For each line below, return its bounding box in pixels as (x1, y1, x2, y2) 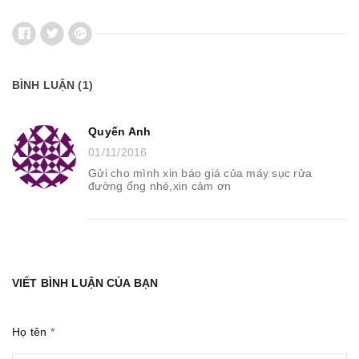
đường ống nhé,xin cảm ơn (88, 179, 231, 192)
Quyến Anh (88, 124, 151, 138)
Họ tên (12, 325, 50, 338)
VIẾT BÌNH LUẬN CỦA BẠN (12, 276, 159, 289)
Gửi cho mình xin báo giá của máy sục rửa (88, 166, 312, 179)
